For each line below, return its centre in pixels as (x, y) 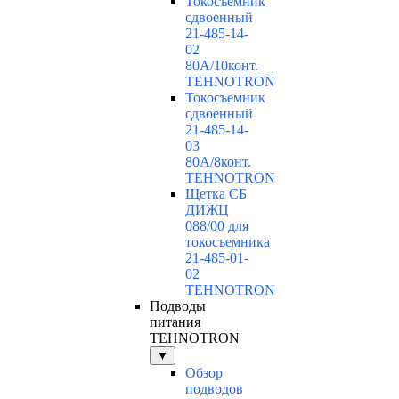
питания (175, 322)
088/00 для (217, 226)
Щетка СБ (216, 194)
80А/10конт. (222, 66)
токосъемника (228, 242)
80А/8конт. (218, 162)
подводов (214, 389)
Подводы (178, 306)
